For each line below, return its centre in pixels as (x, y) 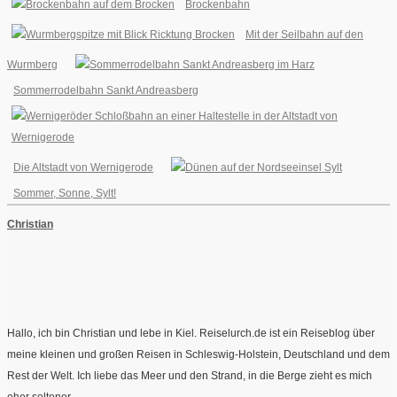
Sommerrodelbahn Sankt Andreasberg (106, 91)
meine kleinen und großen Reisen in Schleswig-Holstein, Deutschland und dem (198, 355)
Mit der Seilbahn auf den (304, 35)
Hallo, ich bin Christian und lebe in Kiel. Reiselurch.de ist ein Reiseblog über (191, 334)
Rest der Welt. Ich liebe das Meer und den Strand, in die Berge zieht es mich (190, 376)
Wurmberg (32, 65)
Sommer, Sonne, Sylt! (65, 194)
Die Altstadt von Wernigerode (83, 168)
